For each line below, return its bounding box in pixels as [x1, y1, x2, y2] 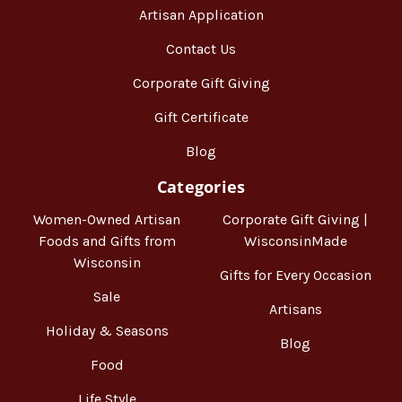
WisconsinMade [243, 232, 347, 249]
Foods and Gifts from [38, 232, 176, 249]
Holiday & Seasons [45, 321, 169, 339]
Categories [156, 175, 246, 197]
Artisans [268, 300, 322, 318]
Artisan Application [138, 5, 264, 23]
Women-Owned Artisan [33, 210, 180, 228]
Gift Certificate [153, 108, 249, 126]
